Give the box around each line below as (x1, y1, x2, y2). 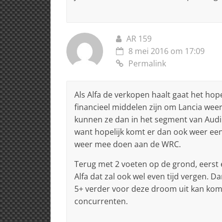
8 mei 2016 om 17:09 (128, 45, 205, 56)
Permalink (128, 57, 166, 69)
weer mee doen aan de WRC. (74, 138, 181, 150)
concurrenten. (74, 195, 128, 207)
